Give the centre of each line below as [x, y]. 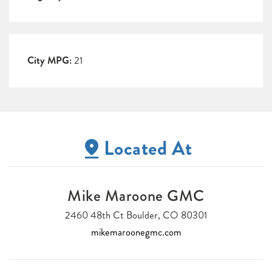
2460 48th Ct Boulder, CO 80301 [136, 215]
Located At [148, 148]
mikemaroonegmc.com [136, 232]
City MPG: [49, 61]
